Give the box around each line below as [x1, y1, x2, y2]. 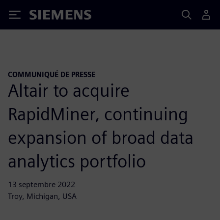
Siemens [29, 11, 62, 22]
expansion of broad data [8, 126, 193, 148]
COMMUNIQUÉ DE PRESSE [8, 70, 95, 79]
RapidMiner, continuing [8, 103, 188, 125]
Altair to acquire [8, 79, 130, 101]
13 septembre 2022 [8, 179, 75, 189]
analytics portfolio [8, 150, 146, 172]
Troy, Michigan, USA [8, 191, 77, 201]
